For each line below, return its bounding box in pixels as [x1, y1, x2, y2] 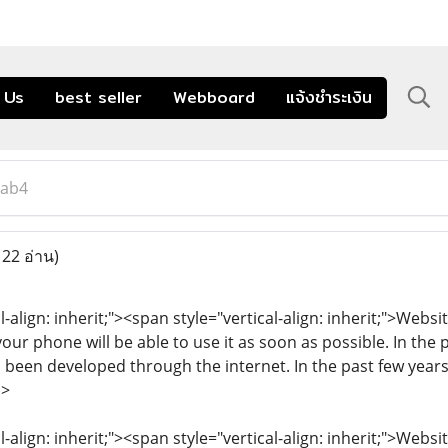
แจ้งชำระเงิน [286, 84, 372, 110]
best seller [55, 84, 142, 110]
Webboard [173, 84, 255, 110]
